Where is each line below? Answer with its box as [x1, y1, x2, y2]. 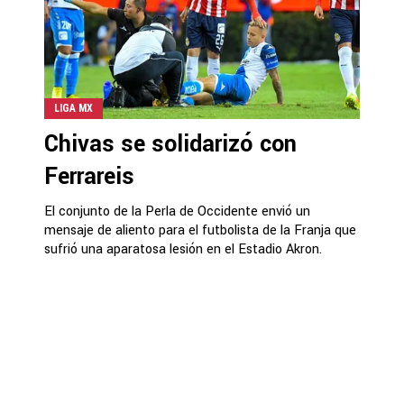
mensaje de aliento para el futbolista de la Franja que [44, 221, 356, 240]
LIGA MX [54, 102, 93, 115]
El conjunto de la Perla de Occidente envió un [44, 202, 310, 221]
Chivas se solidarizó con [44, 128, 297, 161]
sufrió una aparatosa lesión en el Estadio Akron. [44, 240, 322, 259]
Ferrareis [44, 161, 134, 193]
